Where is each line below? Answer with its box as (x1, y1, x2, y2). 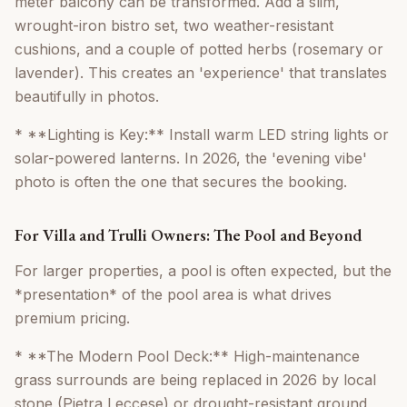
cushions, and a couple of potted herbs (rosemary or (15, 40, 383, 59)
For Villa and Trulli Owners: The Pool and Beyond (15, 224, 362, 246)
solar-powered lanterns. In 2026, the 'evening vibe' (15, 149, 367, 168)
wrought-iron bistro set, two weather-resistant (15, 16, 333, 35)
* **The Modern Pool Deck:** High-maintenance (15, 347, 360, 366)
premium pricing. (15, 309, 130, 328)
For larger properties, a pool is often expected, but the (15, 262, 392, 281)
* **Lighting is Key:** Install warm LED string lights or (15, 125, 389, 144)
